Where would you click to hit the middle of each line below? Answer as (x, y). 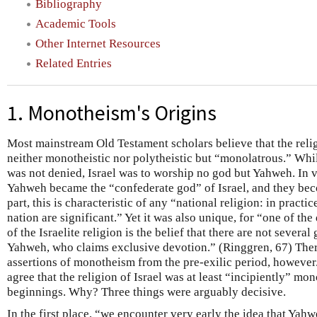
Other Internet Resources (98, 44)
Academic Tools (76, 23)
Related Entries (74, 64)
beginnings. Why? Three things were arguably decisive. (146, 292)
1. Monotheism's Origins (112, 113)
